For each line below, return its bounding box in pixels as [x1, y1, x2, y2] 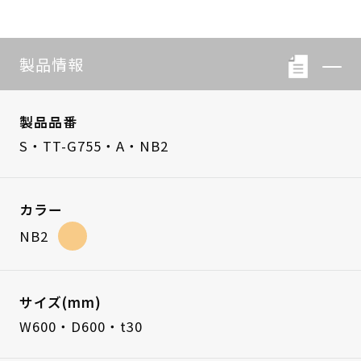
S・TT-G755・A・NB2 [19, 136, 168, 156]
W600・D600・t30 [19, 316, 143, 336]
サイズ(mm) [19, 292, 102, 312]
